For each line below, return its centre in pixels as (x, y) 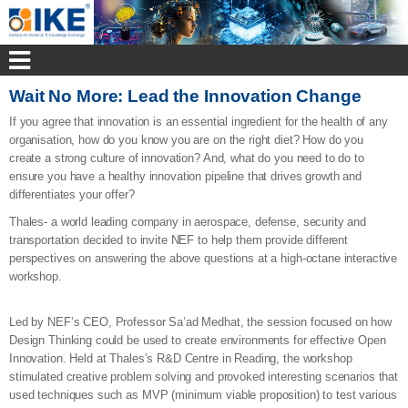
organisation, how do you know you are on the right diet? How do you (187, 139)
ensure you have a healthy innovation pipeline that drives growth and (185, 176)
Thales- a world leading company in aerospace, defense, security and (188, 221)
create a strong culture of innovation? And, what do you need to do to (187, 158)
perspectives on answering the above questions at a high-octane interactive (204, 258)
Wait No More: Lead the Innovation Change (185, 96)
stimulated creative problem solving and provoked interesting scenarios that (204, 376)
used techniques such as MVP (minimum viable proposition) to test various (203, 394)
